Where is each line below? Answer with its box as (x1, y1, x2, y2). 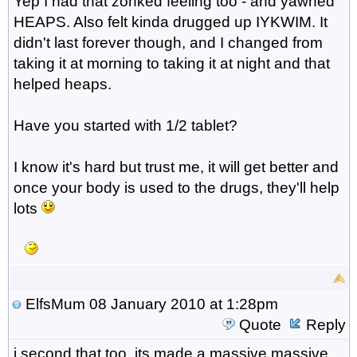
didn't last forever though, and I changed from (13, 33, 323, 51)
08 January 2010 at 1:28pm (84, 295, 278, 312)
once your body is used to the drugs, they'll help (13, 178, 339, 196)
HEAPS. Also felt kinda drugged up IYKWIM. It (13, 13, 328, 30)
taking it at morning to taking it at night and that (13, 54, 330, 72)
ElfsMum (25, 295, 85, 312)
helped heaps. (13, 75, 112, 92)
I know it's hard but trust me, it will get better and (13, 158, 339, 175)
